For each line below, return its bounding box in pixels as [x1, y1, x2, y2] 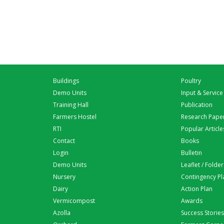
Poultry [181, 76, 201, 85]
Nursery [53, 172, 75, 181]
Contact [53, 136, 75, 145]
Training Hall [53, 100, 88, 109]
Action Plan [181, 184, 212, 193]
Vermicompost [53, 196, 95, 205]
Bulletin [181, 148, 202, 157]
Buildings [53, 76, 79, 85]
